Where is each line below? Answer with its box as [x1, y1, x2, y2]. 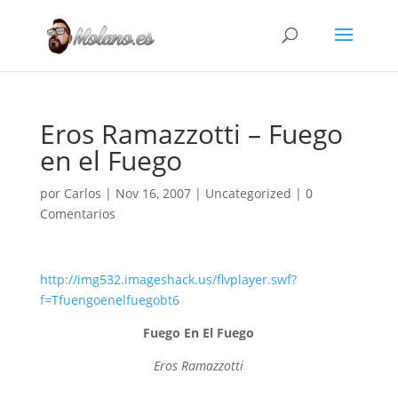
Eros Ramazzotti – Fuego [39, 115, 343, 152]
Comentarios [39, 205, 115, 222]
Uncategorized [204, 185, 291, 202]
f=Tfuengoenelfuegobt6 [39, 291, 179, 308]
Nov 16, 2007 [115, 185, 191, 202]
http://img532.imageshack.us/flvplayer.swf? [39, 271, 297, 288]
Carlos [63, 185, 101, 202]
